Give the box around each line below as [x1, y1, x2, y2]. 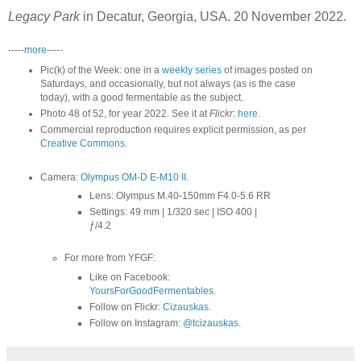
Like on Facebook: [89, 271, 171, 283]
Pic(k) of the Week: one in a [39, 64, 162, 76]
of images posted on [221, 64, 313, 76]
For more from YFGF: [64, 252, 156, 264]
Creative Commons [39, 137, 125, 149]
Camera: [39, 171, 81, 183]
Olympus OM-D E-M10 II [80, 171, 186, 183]
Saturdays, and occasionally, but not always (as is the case [39, 77, 296, 89]
